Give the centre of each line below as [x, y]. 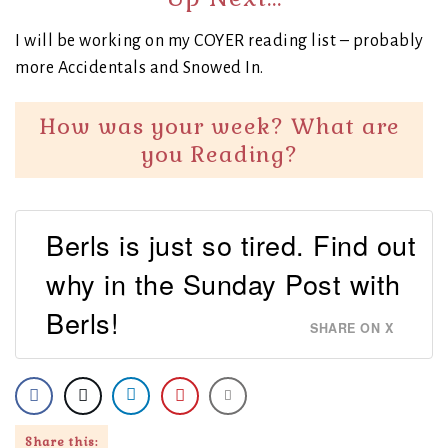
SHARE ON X [351, 327]
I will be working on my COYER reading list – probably [219, 41]
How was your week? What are [219, 126]
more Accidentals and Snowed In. [139, 68]
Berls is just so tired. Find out [231, 244]
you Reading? [219, 154]
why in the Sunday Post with [223, 283]
